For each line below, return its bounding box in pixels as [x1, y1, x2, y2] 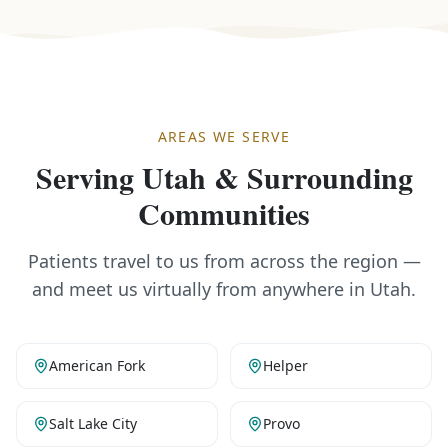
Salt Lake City [49, 414, 137, 433]
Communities [138, 191, 310, 235]
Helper [263, 356, 308, 375]
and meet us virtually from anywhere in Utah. [32, 277, 416, 301]
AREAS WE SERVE [157, 127, 291, 146]
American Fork [49, 356, 145, 375]
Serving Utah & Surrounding [35, 155, 413, 199]
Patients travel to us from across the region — [27, 249, 421, 273]
